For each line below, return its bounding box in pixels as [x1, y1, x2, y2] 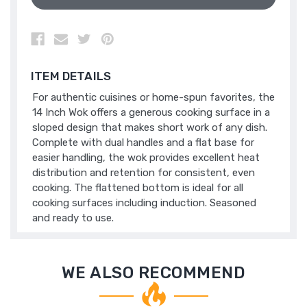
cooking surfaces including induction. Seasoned [32, 197, 256, 210]
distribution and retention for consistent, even [32, 167, 255, 180]
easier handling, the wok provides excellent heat [32, 151, 260, 164]
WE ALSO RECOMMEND [61, 263, 246, 283]
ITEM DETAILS [31, 69, 112, 84]
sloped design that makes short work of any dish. [32, 121, 267, 134]
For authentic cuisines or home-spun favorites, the [32, 91, 275, 104]
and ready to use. [32, 212, 114, 225]
